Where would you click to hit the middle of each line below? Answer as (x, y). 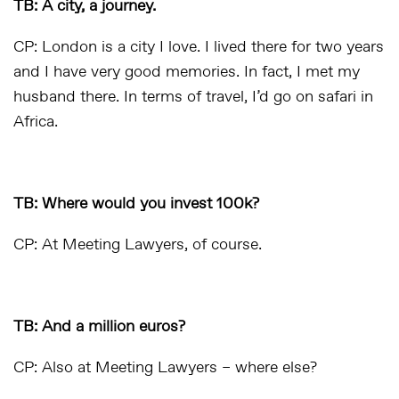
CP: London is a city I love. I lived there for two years (199, 47)
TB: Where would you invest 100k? (136, 204)
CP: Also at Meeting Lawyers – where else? (165, 368)
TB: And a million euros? (99, 327)
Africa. (36, 122)
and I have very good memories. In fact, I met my (187, 72)
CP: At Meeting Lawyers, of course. (138, 245)
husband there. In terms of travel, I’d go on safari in (193, 97)
